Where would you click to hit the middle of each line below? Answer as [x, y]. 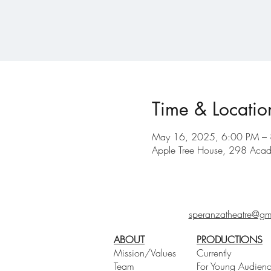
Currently [214, 253]
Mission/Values [145, 253]
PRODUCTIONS [230, 240]
